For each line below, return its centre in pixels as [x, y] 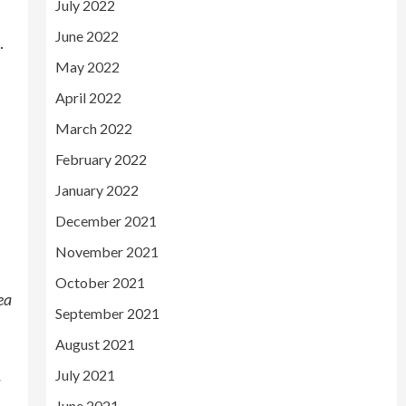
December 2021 [106, 221]
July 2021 [85, 375]
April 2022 [88, 97]
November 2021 [106, 251]
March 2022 [93, 128]
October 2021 [100, 282]
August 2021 [95, 344]
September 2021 [107, 313]
